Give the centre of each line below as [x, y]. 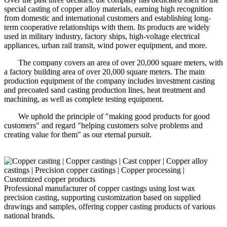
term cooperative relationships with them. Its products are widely [107, 27]
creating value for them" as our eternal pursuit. [78, 134]
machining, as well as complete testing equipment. [84, 99]
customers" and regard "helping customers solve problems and [103, 125]
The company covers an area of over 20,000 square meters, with [113, 62]
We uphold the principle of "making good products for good [107, 116]
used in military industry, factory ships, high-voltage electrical [102, 36]
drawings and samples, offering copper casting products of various [110, 206]
